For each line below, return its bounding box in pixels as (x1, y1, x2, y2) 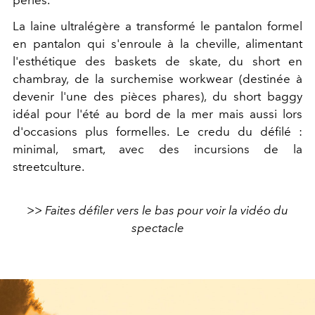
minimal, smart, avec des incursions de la (13, 142, 302, 157)
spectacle (131, 221, 184, 236)
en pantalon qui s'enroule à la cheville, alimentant (13, 37, 302, 51)
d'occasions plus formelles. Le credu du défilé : (13, 124, 302, 139)
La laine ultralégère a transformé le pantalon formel (13, 19, 302, 34)
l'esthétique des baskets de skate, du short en (13, 54, 302, 69)
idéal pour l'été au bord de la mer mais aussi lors (13, 107, 302, 122)
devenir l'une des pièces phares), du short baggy (13, 89, 302, 104)
